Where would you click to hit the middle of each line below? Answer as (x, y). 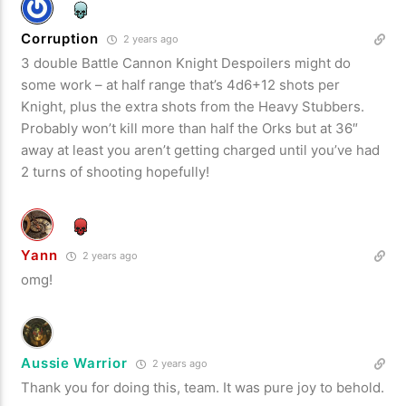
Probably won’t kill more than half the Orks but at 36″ (190, 128)
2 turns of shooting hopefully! (116, 171)
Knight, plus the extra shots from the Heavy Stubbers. (193, 106)
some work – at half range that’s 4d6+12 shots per (181, 84)
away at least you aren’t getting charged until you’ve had (201, 150)
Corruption (60, 38)
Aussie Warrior (74, 362)
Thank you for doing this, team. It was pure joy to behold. (203, 387)
